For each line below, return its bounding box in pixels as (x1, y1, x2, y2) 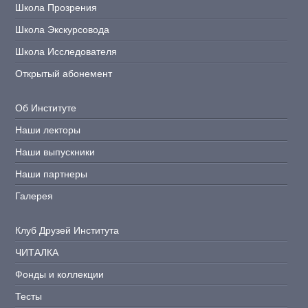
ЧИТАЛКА (15, 247, 59, 258)
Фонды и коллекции (15, 269, 104, 280)
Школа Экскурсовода (15, 24, 110, 35)
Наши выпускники (15, 146, 96, 157)
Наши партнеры (15, 168, 88, 179)
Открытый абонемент (15, 68, 113, 79)
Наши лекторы (15, 124, 81, 135)
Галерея (15, 190, 54, 201)
